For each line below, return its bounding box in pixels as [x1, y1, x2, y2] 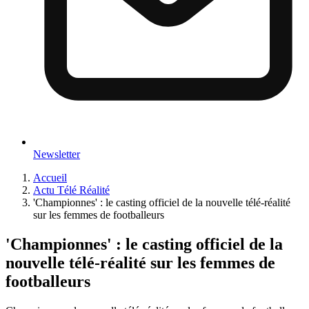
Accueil [33, 171, 67, 183]
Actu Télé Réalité [33, 183, 110, 196]
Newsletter [33, 148, 80, 160]
